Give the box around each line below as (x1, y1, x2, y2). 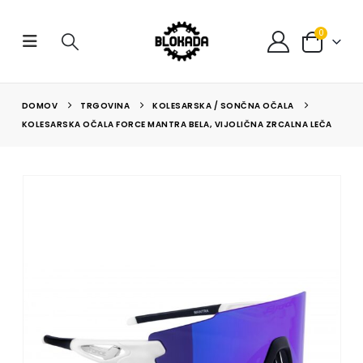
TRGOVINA (80, 100, 130, 112)
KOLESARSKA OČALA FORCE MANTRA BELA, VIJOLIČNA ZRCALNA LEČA (21, 118, 332, 130)
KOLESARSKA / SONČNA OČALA (152, 100, 294, 112)
